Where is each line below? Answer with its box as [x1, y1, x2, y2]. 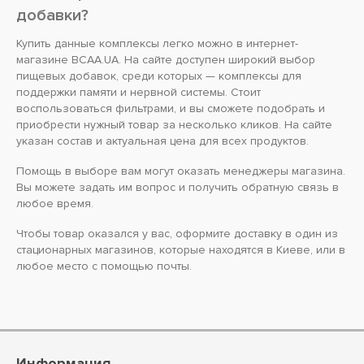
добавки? [16, 6, 89, 25]
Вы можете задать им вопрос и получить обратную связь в [16, 180, 339, 194]
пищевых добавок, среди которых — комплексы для [16, 69, 301, 83]
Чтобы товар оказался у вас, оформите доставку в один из [16, 227, 338, 240]
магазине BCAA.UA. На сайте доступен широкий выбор [16, 53, 315, 67]
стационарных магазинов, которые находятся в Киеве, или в [16, 243, 345, 257]
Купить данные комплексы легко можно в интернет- [16, 37, 298, 50]
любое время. [16, 197, 93, 210]
